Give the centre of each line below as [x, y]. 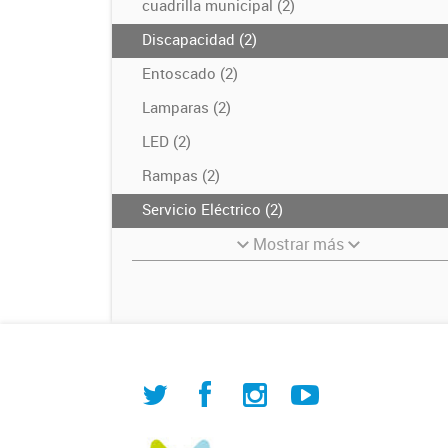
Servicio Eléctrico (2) [212, 208]
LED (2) [166, 140]
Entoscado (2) [190, 72]
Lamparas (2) [186, 106]
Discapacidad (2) [199, 38]
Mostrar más [299, 243]
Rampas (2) [181, 174]
